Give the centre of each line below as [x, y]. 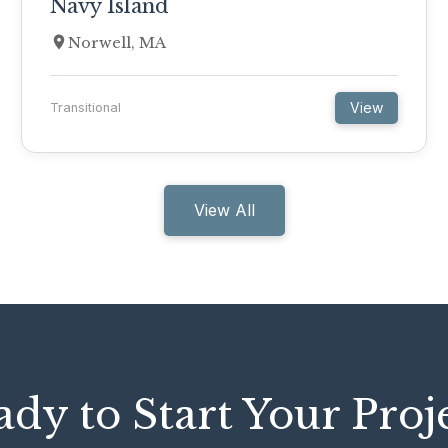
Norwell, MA [117, 43]
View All [224, 210]
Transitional [86, 107]
